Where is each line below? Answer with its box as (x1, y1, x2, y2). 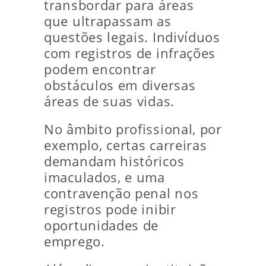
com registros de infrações (44, 45, 216, 62)
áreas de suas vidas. (44, 93, 175, 110)
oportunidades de (44, 217, 159, 234)
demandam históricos (44, 153, 185, 170)
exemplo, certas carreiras (44, 137, 207, 154)
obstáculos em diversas (44, 77, 196, 94)
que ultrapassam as (44, 12, 172, 30)
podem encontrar (44, 61, 156, 78)
